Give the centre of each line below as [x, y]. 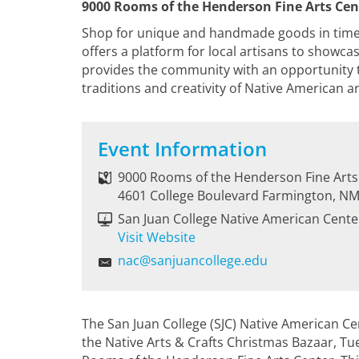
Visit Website [157, 237]
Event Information [182, 149]
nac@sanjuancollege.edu [193, 260]
